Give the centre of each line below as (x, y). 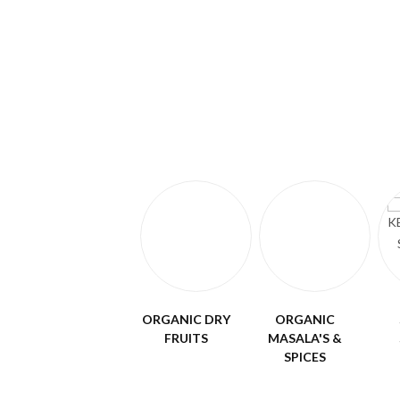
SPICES (305, 357)
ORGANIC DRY (186, 319)
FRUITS (186, 338)
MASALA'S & (305, 338)
